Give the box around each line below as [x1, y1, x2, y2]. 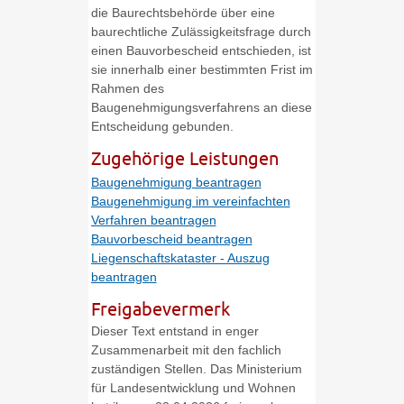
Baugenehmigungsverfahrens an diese [90, 100, 312, 115]
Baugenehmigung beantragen [90, 175, 262, 190]
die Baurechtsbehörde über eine [90, 5, 275, 21]
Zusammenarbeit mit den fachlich [90, 343, 281, 358]
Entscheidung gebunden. [90, 119, 234, 134]
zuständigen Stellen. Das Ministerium [90, 362, 302, 377]
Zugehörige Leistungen [90, 148, 279, 170]
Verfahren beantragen [90, 213, 216, 228]
